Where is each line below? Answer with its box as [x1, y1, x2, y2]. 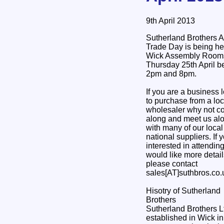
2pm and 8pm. [146, 69, 196, 78]
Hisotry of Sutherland [146, 186, 220, 195]
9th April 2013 [146, 16, 195, 25]
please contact [146, 159, 197, 168]
